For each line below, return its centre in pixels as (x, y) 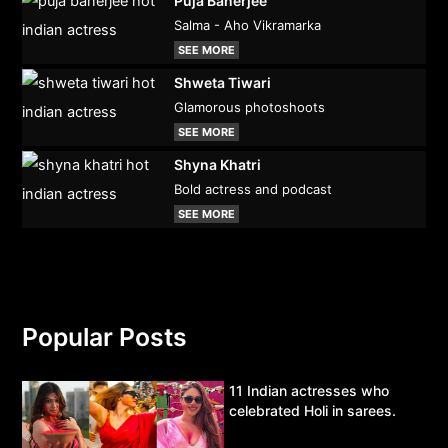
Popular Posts (105, 337)
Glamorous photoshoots (249, 107)
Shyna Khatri (217, 164)
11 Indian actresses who (309, 391)
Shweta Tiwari (222, 82)
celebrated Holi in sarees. (312, 411)
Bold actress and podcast (252, 189)
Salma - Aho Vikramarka (247, 25)
